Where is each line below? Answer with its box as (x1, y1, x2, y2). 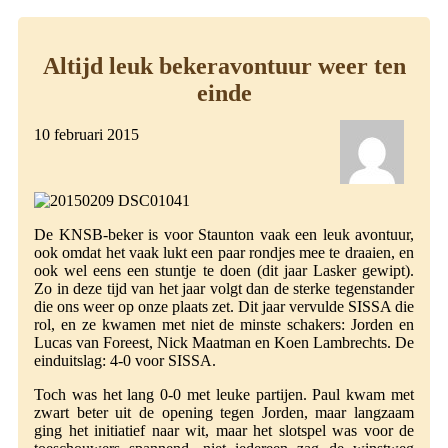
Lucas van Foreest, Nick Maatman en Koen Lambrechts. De (34, 334, 414, 352)
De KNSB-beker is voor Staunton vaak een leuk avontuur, (34, 226, 414, 244)
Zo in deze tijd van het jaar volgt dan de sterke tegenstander (34, 280, 414, 298)
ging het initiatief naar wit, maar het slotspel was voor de (34, 422, 414, 440)
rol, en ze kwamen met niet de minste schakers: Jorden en (34, 316, 414, 334)
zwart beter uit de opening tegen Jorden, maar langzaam (34, 404, 414, 422)
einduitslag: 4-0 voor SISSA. (34, 352, 216, 370)
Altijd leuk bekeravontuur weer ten (42, 52, 406, 79)
